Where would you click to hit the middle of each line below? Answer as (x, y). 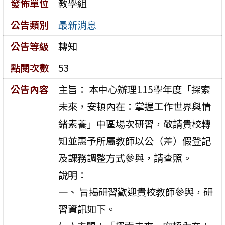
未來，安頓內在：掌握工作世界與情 (135, 106)
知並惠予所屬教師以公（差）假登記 (135, 140)
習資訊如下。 (87, 209)
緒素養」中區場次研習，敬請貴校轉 (135, 123)
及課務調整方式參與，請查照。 (125, 157)
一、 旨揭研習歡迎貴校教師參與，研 (136, 192)
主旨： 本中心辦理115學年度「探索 (135, 89)
